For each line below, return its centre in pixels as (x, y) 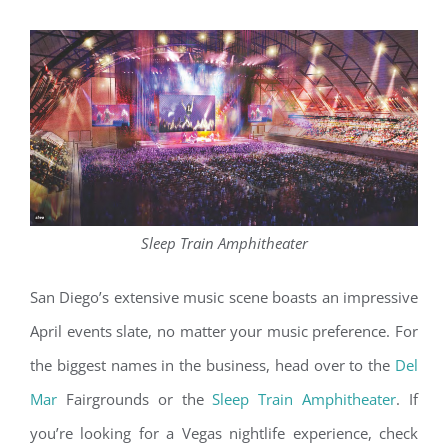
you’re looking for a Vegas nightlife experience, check (224, 432)
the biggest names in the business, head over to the (212, 364)
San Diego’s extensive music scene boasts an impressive (224, 296)
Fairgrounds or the (135, 398)
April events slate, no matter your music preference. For (224, 330)
